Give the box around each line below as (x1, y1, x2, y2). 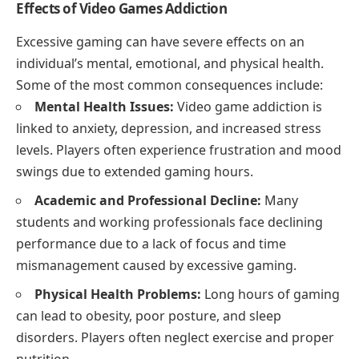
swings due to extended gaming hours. (16, 162, 253, 180)
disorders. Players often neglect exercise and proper (16, 328, 334, 346)
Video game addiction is (174, 97, 322, 115)
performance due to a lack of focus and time (16, 234, 286, 252)
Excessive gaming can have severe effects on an (16, 32, 305, 50)
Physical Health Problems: (34, 284, 201, 303)
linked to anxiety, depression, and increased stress (16, 119, 321, 137)
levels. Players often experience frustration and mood (16, 140, 341, 159)
